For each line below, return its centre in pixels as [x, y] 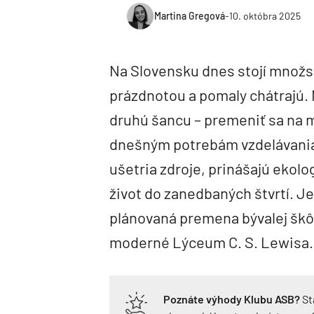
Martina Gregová [190, 16]
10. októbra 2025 [265, 16]
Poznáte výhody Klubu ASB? [232, 299]
